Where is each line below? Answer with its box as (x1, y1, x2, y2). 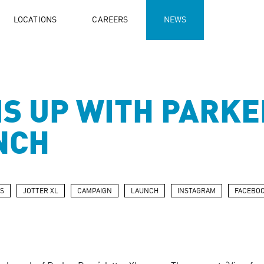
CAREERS (92, 16, 128, 24)
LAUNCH (131, 188, 159, 195)
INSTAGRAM (177, 188, 216, 195)
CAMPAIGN (77, 188, 112, 195)
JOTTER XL (23, 188, 58, 195)
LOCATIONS (13, 16, 57, 24)
